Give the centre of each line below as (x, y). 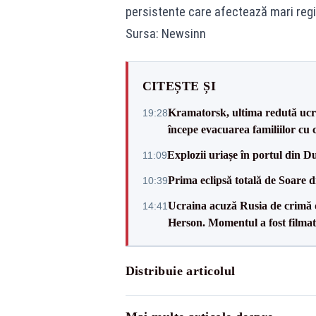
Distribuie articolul (180, 271)
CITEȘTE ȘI (179, 86)
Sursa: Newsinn (165, 34)
